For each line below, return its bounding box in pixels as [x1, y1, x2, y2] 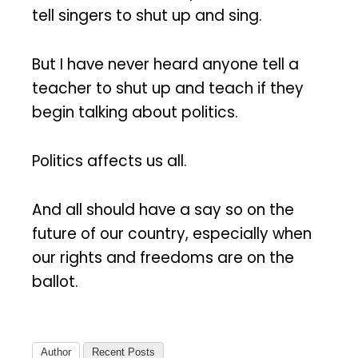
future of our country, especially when [32, 222, 312, 245]
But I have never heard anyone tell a [32, 54, 299, 76]
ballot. [32, 270, 78, 292]
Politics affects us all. [32, 149, 187, 172]
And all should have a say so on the [32, 198, 294, 221]
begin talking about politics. [32, 101, 238, 124]
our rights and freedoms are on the [32, 246, 294, 268]
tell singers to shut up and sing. [32, 5, 262, 27]
